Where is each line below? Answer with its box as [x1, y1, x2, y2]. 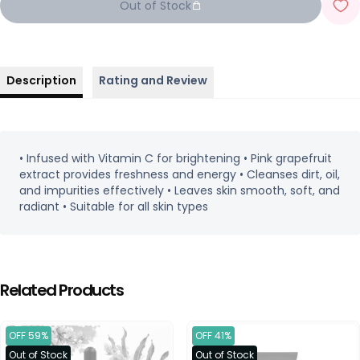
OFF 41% [195, 329, 231, 342]
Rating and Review [99, 72, 207, 88]
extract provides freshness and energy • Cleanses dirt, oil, [19, 166, 340, 182]
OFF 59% [9, 329, 48, 342]
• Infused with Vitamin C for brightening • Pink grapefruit [19, 150, 332, 166]
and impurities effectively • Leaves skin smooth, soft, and [19, 182, 340, 198]
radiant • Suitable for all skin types [19, 198, 208, 215]
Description [6, 72, 76, 88]
